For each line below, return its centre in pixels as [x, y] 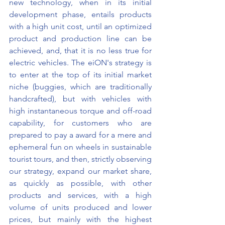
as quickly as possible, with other [80, 183]
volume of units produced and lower [80, 207]
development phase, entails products [80, 15]
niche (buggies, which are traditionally [80, 87]
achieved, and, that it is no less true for [80, 51]
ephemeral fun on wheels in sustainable [80, 147]
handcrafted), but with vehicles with [80, 99]
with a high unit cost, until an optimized [80, 27]
